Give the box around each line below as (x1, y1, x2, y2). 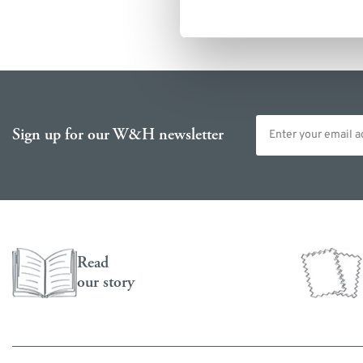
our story (77, 271, 135, 293)
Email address (255, 113, 327, 130)
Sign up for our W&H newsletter (12, 124, 224, 145)
